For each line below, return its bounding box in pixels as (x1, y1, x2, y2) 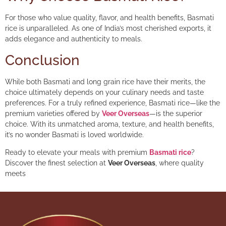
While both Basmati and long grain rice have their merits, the (5, 77, 205, 86)
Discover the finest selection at (5, 159, 108, 167)
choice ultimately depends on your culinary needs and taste (5, 88, 204, 96)
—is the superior (149, 109, 202, 118)
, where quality (155, 159, 204, 167)
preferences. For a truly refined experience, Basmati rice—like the (5, 98, 220, 107)
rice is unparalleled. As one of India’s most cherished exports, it (5, 24, 211, 33)
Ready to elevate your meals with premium (5, 148, 149, 157)
